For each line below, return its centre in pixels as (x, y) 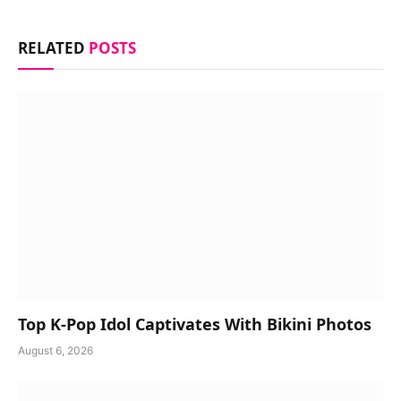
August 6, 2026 (55, 350)
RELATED (53, 48)
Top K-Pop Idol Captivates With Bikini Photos (195, 324)
